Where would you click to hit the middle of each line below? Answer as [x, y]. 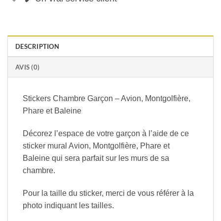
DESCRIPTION [37, 47]
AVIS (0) [28, 67]
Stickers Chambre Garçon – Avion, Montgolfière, [107, 99]
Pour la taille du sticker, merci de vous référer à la [108, 193]
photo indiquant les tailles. [68, 205]
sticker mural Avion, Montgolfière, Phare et [96, 146]
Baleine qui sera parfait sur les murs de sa [96, 158]
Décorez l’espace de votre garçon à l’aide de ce [106, 134]
